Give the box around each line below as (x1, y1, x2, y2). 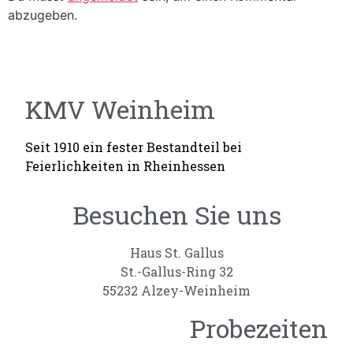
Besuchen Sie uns (72, 197, 281, 232)
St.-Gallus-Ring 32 (120, 262, 233, 280)
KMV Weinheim (25, 91, 216, 126)
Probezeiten (189, 310, 328, 345)
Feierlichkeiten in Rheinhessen (25, 157, 226, 174)
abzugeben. (8, 6, 77, 23)
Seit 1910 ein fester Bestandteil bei (25, 138, 243, 155)
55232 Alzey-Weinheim (102, 281, 251, 299)
